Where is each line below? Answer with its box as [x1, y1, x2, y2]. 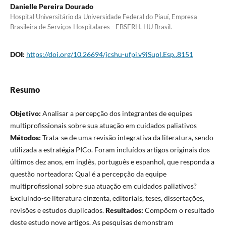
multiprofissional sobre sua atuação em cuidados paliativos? [10, 181, 197, 190]
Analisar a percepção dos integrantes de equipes [40, 108, 192, 118]
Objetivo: [10, 108, 41, 118]
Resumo [10, 84, 40, 94]
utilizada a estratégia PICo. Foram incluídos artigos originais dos [10, 145, 210, 154]
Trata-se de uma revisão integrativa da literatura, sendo [40, 133, 213, 142]
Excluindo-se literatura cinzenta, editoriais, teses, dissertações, [10, 193, 204, 202]
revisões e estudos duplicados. [10, 205, 105, 214]
